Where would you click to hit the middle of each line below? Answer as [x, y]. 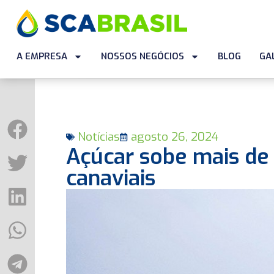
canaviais [110, 178]
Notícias [98, 137]
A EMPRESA [42, 56]
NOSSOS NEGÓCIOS [142, 56]
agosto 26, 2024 [174, 137]
